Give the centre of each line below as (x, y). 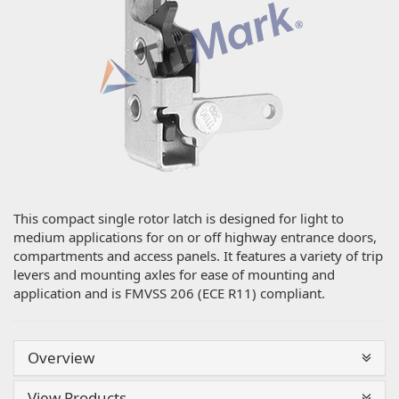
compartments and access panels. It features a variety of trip (198, 255)
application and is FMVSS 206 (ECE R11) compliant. (169, 293)
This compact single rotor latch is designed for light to (179, 218)
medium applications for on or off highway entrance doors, (195, 236)
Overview (61, 357)
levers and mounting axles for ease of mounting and (174, 274)
